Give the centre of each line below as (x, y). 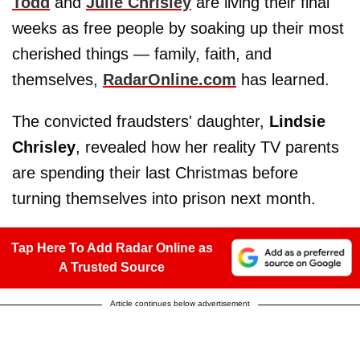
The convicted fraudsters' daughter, (141, 121)
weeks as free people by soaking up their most (178, 28)
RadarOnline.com (170, 79)
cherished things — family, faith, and (142, 53)
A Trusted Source (112, 267)
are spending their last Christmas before (155, 172)
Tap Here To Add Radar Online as (112, 247)
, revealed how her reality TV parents (207, 147)
